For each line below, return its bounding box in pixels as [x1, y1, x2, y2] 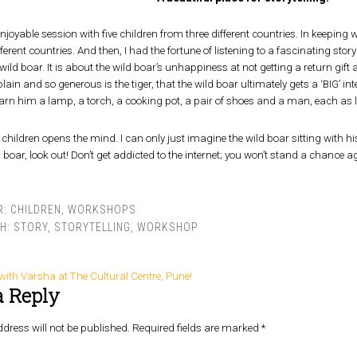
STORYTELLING [53, 221, 131, 233]
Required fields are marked [131, 322, 261, 334]
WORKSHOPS [67, 203, 136, 216]
